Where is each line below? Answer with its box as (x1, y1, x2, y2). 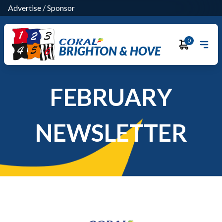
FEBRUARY (50, 83, 172, 111)
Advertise (8, 3, 41, 12)
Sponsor (47, 3, 75, 12)
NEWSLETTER (35, 118, 187, 147)
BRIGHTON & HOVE (58, 43, 161, 58)
